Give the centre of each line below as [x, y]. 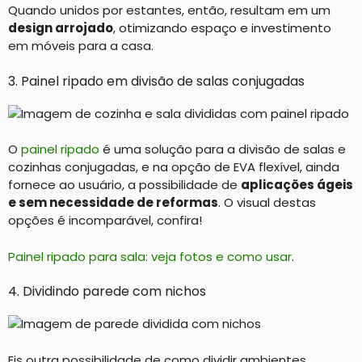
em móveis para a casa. [81, 46]
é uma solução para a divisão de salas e [223, 149]
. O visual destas [267, 202]
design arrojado [61, 28]
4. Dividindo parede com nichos [107, 291]
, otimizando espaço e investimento [222, 28]
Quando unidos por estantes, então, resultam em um [169, 10]
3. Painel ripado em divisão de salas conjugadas [156, 81]
